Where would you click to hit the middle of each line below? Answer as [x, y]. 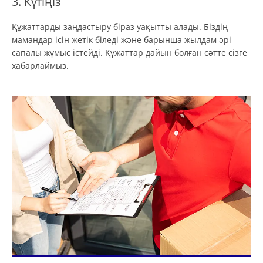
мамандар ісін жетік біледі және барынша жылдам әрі [122, 39]
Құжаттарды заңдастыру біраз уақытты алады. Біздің [120, 26]
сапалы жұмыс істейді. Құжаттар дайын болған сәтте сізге [129, 52]
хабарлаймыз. [40, 65]
